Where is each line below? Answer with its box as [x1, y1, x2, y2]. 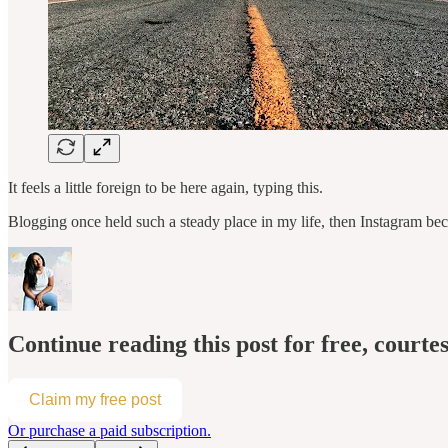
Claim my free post [29, 390, 161, 408]
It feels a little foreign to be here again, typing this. [8, 178, 323, 196]
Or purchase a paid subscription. [8, 421, 211, 439]
